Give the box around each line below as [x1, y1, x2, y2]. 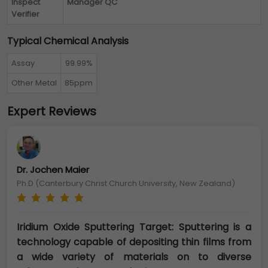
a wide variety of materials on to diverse [17, 250, 251, 264]
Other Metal [11, 77, 57, 89]
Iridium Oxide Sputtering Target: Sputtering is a [17, 220, 251, 234]
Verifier [11, 8, 39, 20]
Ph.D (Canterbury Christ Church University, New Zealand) [17, 178, 235, 189]
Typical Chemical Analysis [7, 34, 129, 48]
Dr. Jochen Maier [17, 163, 89, 176]
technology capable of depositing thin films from [17, 235, 251, 249]
